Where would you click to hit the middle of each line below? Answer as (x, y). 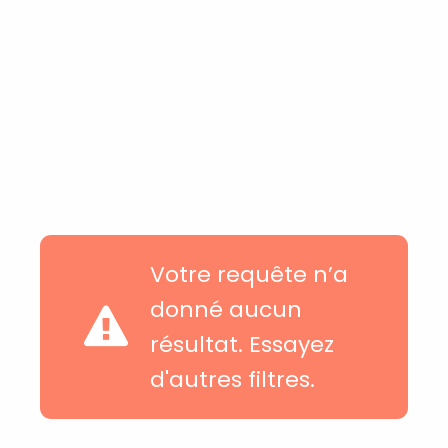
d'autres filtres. (232, 379)
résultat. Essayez (242, 344)
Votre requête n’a (249, 274)
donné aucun (226, 309)
